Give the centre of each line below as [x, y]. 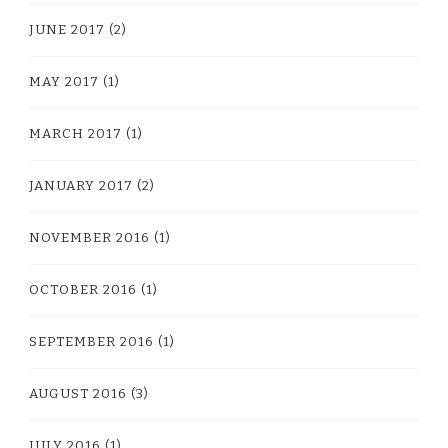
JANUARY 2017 [81, 185]
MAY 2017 [64, 81]
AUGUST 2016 [78, 393]
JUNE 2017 [67, 29]
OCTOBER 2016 [83, 289]
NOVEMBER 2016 [89, 237]
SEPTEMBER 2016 [91, 341]
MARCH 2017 [75, 133]
